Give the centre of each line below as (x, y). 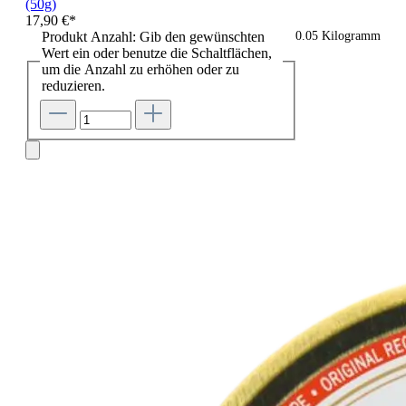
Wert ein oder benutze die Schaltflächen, (157, 53)
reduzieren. (73, 86)
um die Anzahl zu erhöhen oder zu (140, 70)
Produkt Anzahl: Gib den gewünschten (153, 37)
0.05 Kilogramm (338, 36)
